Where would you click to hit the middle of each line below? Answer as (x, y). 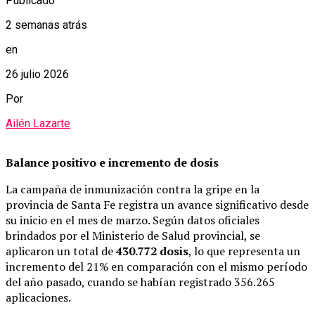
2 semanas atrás (46, 25)
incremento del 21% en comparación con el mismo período (156, 266)
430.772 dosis (152, 251)
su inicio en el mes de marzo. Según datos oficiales (133, 220)
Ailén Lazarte (38, 123)
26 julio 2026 (37, 74)
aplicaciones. (38, 297)
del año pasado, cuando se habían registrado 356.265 (140, 282)
